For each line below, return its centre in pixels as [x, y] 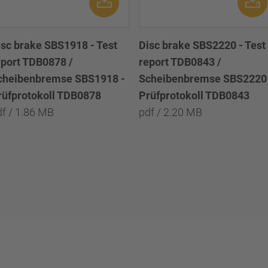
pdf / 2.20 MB [170, 112]
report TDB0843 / [180, 62]
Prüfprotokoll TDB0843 [194, 95]
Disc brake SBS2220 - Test [202, 45]
